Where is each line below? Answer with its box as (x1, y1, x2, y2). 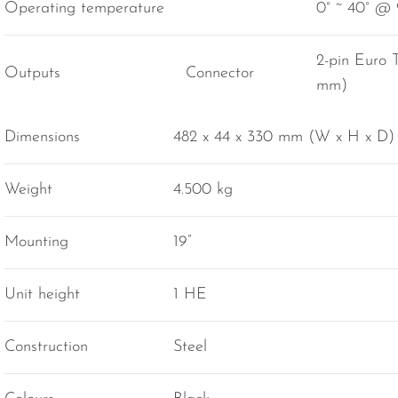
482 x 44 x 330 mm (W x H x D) (173, 129, 394, 147)
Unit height (4, 286, 80, 304)
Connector (186, 65, 254, 83)
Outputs (4, 65, 60, 83)
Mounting (4, 234, 68, 251)
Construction (4, 338, 88, 356)
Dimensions (4, 129, 80, 147)
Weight (4, 181, 52, 199)
